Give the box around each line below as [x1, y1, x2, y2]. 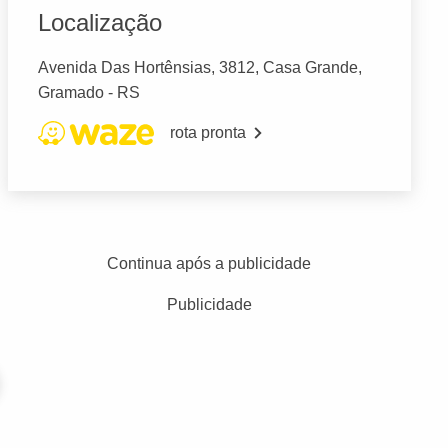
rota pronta [169, 124, 246, 142]
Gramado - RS [37, 84, 140, 102]
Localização [37, 9, 162, 37]
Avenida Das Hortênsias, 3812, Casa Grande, [37, 59, 362, 77]
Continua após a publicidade [107, 255, 312, 273]
